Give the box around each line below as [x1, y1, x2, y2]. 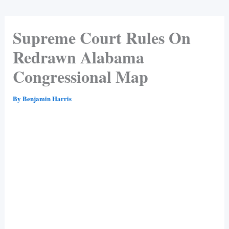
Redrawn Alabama [12, 44, 144, 69]
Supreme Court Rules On [12, 25, 191, 50]
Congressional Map [12, 64, 148, 88]
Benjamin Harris [22, 93, 72, 103]
